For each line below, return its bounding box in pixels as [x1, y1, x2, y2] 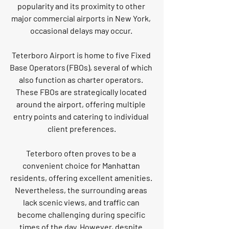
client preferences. [48, 124, 116, 134]
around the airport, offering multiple [16, 99, 147, 109]
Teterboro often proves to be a [26, 148, 138, 158]
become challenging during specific [17, 210, 147, 220]
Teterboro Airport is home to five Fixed [11, 50, 152, 60]
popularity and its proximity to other [17, 1, 147, 11]
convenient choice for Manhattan [22, 161, 142, 171]
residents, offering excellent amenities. [10, 173, 154, 183]
